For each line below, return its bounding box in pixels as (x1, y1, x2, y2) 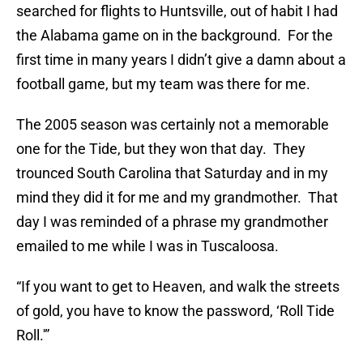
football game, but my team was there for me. (16, 75, 310, 93)
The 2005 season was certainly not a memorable (16, 116, 329, 134)
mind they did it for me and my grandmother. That (16, 189, 338, 207)
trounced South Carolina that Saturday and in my (16, 164, 328, 182)
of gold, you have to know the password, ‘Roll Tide (16, 302, 335, 320)
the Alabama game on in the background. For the (16, 27, 333, 45)
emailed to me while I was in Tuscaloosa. (16, 237, 279, 255)
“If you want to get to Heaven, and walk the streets (16, 278, 340, 296)
